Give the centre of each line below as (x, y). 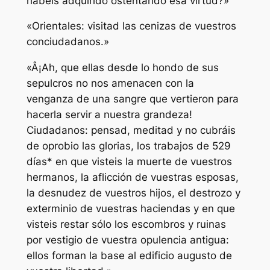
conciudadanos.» (67, 42)
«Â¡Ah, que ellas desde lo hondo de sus (122, 68)
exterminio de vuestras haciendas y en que (130, 209)
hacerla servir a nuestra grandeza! (109, 115)
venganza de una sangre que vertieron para (132, 99)
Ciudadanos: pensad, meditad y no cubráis (131, 130)
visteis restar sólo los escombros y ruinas (126, 224)
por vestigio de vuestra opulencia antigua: (127, 240)
